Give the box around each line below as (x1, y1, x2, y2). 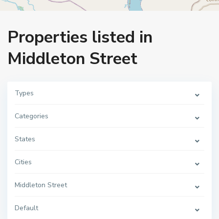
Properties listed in (7, 26, 153, 48)
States (15, 134, 35, 144)
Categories (15, 111, 48, 121)
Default (15, 203, 38, 213)
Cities (15, 157, 32, 167)
